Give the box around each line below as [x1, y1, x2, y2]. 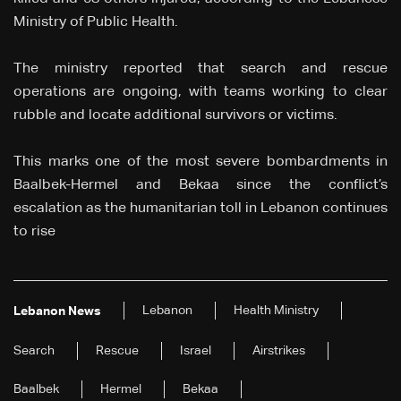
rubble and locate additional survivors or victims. [13, 108, 337, 124]
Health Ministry [234, 304, 319, 318]
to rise [13, 225, 55, 240]
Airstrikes [252, 345, 305, 358]
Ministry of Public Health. [13, 15, 178, 30]
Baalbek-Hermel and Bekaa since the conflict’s [13, 178, 388, 193]
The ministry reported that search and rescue [13, 62, 388, 77]
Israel [180, 345, 211, 358]
